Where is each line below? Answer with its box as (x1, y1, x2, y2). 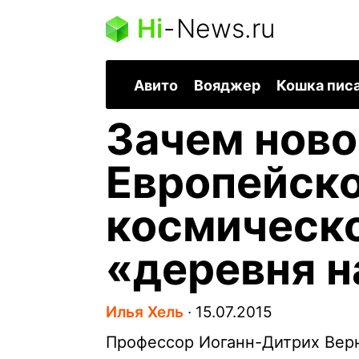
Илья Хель (106, 303, 184, 322)
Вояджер (194, 77, 260, 95)
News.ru (176, 13, 275, 44)
